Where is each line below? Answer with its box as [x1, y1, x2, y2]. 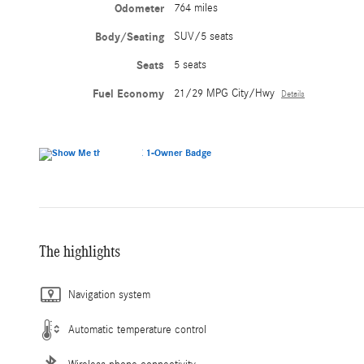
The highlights [39, 242, 120, 261]
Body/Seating [95, 29, 165, 44]
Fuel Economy [93, 86, 165, 101]
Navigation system [68, 288, 150, 302]
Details [281, 89, 305, 99]
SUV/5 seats [174, 29, 234, 43]
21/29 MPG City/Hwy [174, 86, 275, 100]
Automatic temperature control [68, 323, 206, 337]
